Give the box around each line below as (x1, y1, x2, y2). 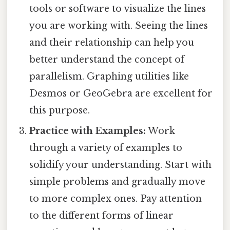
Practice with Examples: (29, 125, 146, 137)
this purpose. (29, 104, 90, 116)
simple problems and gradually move (29, 176, 206, 187)
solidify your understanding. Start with (29, 159, 212, 170)
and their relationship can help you (29, 36, 195, 48)
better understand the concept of (29, 53, 185, 65)
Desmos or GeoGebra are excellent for (29, 87, 213, 99)
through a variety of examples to (29, 142, 183, 154)
